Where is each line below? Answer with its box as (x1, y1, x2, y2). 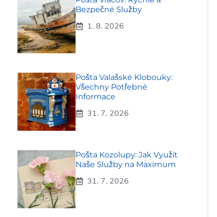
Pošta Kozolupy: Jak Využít (76, 150, 178, 159)
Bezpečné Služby (76, 5, 142, 14)
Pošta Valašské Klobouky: (76, 73, 172, 82)
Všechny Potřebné (76, 82, 147, 92)
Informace (76, 92, 115, 101)
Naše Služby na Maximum (76, 160, 176, 169)
